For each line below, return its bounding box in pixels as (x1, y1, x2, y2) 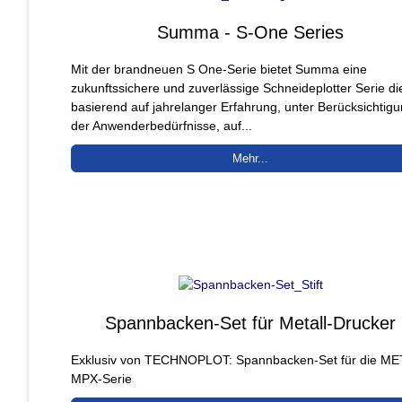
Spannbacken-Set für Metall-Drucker (105, 312, 397, 333)
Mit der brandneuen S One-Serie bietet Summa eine (71, 61, 367, 76)
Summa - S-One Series (157, 22, 345, 42)
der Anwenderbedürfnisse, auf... (71, 118, 252, 133)
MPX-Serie (71, 371, 132, 386)
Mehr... (232, 151, 269, 165)
